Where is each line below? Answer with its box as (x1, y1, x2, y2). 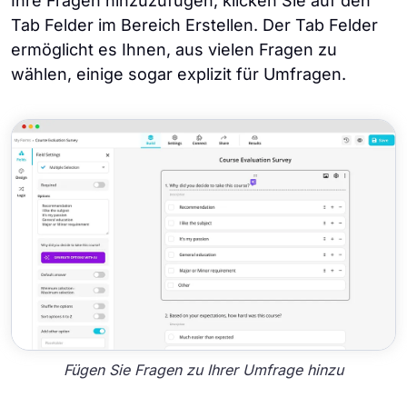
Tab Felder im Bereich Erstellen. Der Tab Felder (11, 15, 378, 35)
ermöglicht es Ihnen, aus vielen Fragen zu (11, 40, 337, 60)
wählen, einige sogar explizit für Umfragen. (11, 65, 346, 84)
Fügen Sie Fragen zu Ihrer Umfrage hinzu (64, 361, 343, 380)
